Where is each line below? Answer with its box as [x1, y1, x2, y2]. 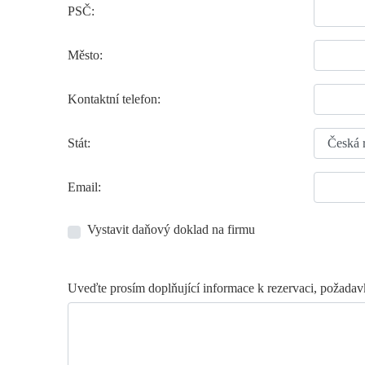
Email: [68, 179, 101, 194]
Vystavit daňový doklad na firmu [87, 222, 255, 236]
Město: [68, 47, 103, 62]
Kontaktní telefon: [68, 91, 161, 106]
